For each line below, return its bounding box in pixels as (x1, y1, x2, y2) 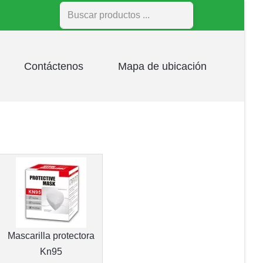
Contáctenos (23, 60, 83, 72)
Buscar (59, 4, 89, 14)
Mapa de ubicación (118, 60, 207, 72)
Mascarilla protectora (7, 231, 95, 241)
